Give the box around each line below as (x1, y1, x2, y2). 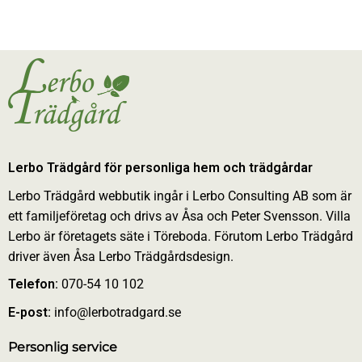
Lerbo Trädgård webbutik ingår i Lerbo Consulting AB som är (8, 187, 351, 204)
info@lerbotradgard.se (51, 304, 181, 320)
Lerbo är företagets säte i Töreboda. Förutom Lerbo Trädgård (8, 228, 353, 244)
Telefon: (8, 276, 58, 293)
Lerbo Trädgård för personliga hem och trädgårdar (8, 159, 313, 175)
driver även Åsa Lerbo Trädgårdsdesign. (8, 248, 234, 264)
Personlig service (8, 339, 117, 355)
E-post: (8, 304, 51, 320)
